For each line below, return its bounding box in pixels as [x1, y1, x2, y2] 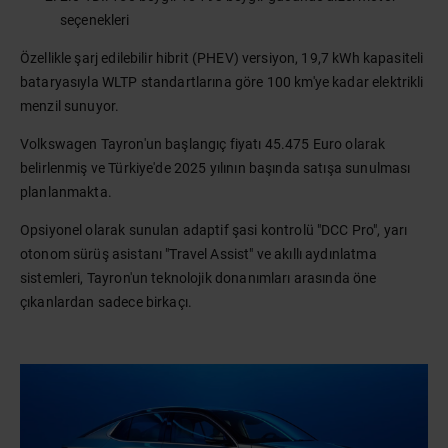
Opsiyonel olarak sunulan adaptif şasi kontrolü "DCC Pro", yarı [20, 222, 408, 238]
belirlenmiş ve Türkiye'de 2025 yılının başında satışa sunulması [20, 160, 411, 176]
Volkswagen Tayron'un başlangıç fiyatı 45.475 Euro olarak [20, 136, 386, 152]
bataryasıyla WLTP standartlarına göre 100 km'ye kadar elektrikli [20, 74, 424, 90]
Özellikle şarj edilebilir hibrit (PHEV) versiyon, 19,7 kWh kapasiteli [20, 50, 424, 66]
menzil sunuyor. [20, 98, 120, 114]
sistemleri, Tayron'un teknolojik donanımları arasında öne [20, 270, 377, 286]
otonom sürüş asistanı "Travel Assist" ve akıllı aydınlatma [20, 246, 377, 262]
